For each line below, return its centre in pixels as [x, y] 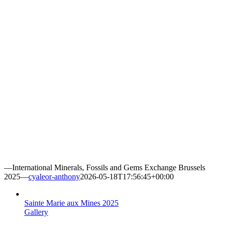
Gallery [36, 212]
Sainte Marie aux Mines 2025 [71, 203]
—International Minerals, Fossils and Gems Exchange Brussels [105, 168]
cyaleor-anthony [54, 177]
